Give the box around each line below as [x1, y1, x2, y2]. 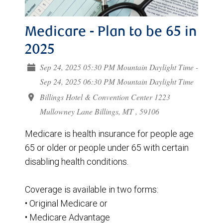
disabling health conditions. [25, 156, 128, 168]
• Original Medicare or [25, 198, 108, 210]
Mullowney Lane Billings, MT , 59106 [39, 106, 159, 117]
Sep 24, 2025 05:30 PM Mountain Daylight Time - [39, 62, 198, 73]
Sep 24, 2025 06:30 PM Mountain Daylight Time [39, 76, 194, 87]
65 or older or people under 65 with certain [25, 142, 189, 154]
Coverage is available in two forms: [25, 184, 158, 196]
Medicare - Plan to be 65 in [25, 26, 197, 40]
